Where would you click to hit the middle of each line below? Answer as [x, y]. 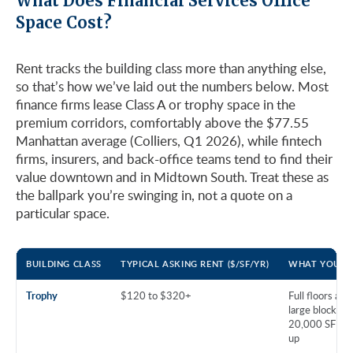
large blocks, [316, 309]
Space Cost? [64, 22]
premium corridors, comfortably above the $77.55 [162, 122]
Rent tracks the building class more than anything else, [171, 68]
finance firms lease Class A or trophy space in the [156, 104]
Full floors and [320, 295]
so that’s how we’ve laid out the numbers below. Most [172, 86]
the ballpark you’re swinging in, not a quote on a [154, 195]
